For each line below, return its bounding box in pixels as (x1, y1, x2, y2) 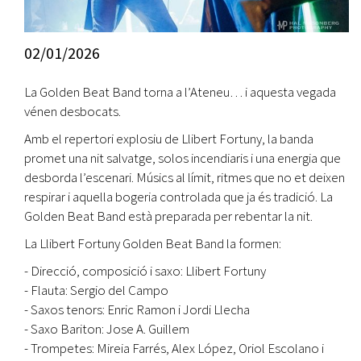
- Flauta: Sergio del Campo (24, 281, 168, 300)
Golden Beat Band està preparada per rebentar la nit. (24, 207, 313, 226)
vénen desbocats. (24, 102, 121, 121)
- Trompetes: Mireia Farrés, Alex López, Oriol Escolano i (24, 339, 324, 358)
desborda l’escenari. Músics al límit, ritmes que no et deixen (24, 168, 345, 187)
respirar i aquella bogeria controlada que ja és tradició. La (24, 188, 333, 206)
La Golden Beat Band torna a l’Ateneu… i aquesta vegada (24, 83, 336, 102)
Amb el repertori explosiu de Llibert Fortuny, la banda (24, 130, 313, 148)
